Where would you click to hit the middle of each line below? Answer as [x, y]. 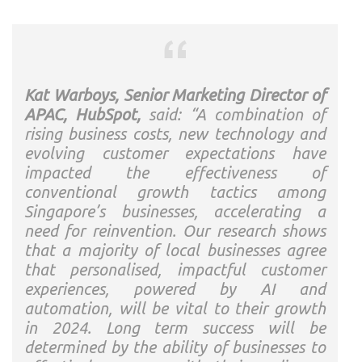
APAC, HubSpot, [83, 114]
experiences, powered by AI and [175, 289]
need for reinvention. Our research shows [175, 231]
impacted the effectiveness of [175, 173]
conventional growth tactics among [175, 192]
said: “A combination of [234, 114]
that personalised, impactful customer [175, 269]
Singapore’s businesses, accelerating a [175, 211]
